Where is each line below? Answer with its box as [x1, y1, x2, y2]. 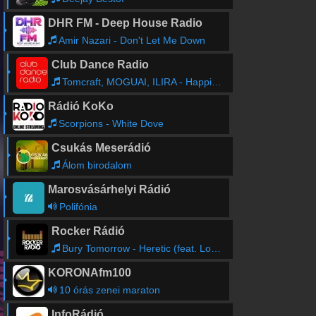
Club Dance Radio [51, 59, 149, 71]
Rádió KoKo [47, 100, 114, 112]
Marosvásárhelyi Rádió [47, 183, 171, 195]
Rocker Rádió [51, 225, 125, 237]
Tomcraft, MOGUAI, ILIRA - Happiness [61, 76, 212, 87]
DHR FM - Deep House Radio [47, 17, 202, 29]
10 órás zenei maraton [59, 284, 160, 296]
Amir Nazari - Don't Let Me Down [58, 35, 205, 46]
